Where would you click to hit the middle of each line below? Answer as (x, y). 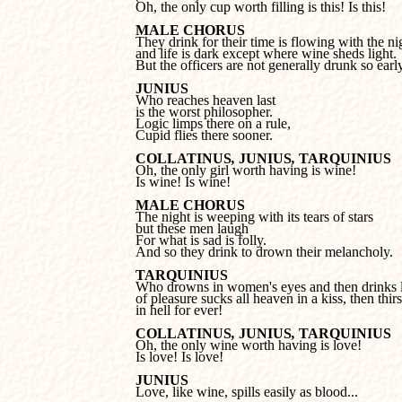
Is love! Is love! (179, 357)
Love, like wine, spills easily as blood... (247, 392)
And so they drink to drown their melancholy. (264, 252)
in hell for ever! (179, 310)
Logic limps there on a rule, (215, 123)
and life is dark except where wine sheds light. (266, 53)
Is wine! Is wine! (183, 182)
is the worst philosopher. (204, 112)
